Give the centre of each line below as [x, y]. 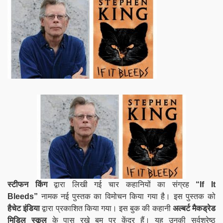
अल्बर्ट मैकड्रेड [194, 208]
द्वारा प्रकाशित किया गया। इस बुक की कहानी [106, 208]
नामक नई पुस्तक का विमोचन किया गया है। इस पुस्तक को [127, 196]
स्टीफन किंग [27, 184]
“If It [206, 184]
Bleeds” [23, 196]
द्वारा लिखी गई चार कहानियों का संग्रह [121, 184]
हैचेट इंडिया [24, 208]
